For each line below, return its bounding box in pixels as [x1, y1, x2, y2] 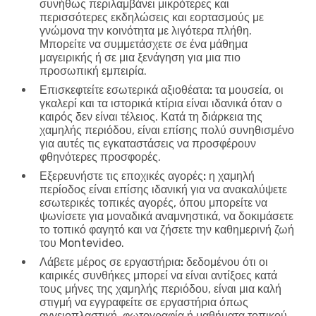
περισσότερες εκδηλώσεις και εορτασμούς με [39, 10, 264, 24]
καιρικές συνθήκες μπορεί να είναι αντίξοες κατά [39, 268, 277, 282]
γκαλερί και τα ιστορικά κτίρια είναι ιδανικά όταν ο [39, 96, 282, 110]
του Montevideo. [39, 236, 124, 250]
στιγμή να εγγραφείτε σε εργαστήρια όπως [39, 295, 248, 309]
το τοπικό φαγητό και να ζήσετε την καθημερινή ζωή [39, 222, 294, 236]
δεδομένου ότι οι [183, 255, 268, 269]
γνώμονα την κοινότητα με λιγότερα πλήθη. [39, 23, 252, 37]
